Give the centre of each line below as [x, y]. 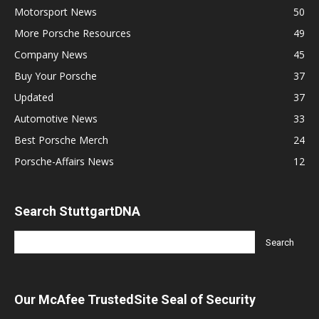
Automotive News [56, 119]
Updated [34, 97]
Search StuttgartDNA [77, 211]
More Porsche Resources [73, 33]
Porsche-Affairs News [64, 161]
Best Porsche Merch [61, 140]
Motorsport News [56, 12]
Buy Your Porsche [56, 76]
